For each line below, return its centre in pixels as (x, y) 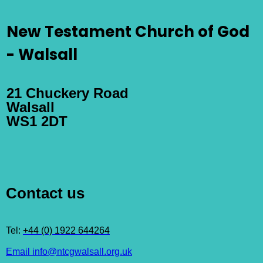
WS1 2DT (37, 121)
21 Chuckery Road (68, 93)
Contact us (45, 193)
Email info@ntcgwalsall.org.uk (69, 251)
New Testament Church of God (128, 31)
